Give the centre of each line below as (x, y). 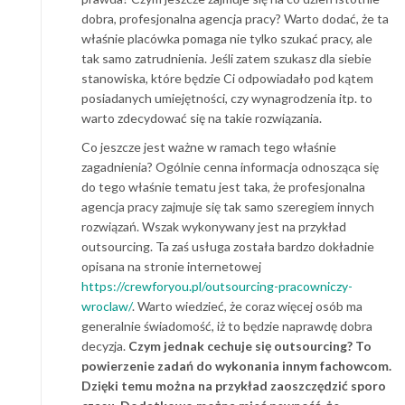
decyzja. (105, 345)
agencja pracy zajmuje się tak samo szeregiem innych (228, 206)
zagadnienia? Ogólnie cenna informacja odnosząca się (230, 166)
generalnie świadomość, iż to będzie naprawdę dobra (227, 325)
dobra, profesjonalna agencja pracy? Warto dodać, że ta (235, 18)
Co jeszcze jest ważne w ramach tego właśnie (209, 146)
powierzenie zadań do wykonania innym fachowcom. (236, 365)
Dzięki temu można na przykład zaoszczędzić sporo (234, 385)
